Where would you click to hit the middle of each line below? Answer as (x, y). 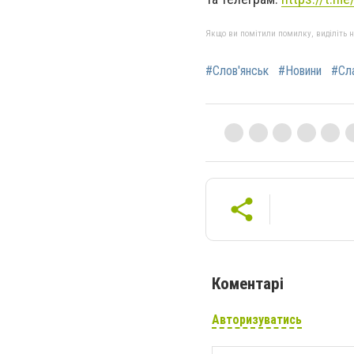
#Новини (300, 71)
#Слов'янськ (237, 71)
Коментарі (248, 284)
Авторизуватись (257, 320)
